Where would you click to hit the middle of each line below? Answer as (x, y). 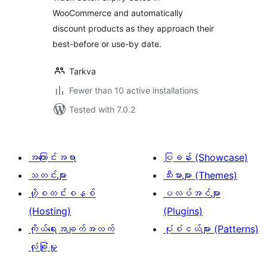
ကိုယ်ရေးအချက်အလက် (72, 229)
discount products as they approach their (133, 28)
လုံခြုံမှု (43, 247)
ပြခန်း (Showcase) (206, 157)
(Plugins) (183, 211)
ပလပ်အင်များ (192, 193)
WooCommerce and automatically (118, 13)
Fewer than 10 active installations (133, 90)
